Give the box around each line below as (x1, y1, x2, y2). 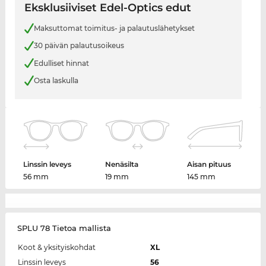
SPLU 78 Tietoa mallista (17, 223, 111, 233)
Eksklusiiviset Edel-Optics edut (24, 1, 191, 15)
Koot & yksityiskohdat (17, 242, 96, 252)
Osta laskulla (33, 76, 78, 85)
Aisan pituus (186, 159, 231, 169)
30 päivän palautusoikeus (33, 41, 124, 50)
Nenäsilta (105, 159, 139, 169)
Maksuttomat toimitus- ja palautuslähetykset (33, 23, 195, 33)
